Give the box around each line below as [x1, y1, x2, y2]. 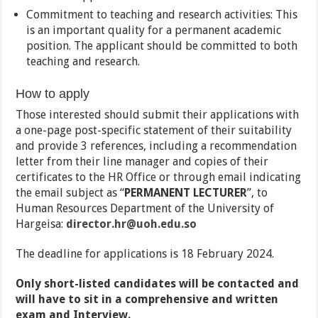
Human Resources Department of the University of [16, 202, 275, 216]
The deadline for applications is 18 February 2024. [16, 247, 275, 261]
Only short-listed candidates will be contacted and [16, 277, 300, 291]
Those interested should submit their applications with [16, 108, 300, 122]
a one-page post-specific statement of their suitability [16, 124, 292, 138]
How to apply [16, 87, 90, 102]
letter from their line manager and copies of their [16, 155, 269, 169]
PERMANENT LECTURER [124, 186, 248, 200]
